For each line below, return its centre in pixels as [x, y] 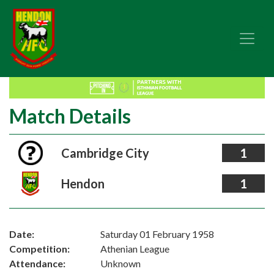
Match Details [70, 116]
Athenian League [135, 249]
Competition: [39, 249]
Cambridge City [105, 153]
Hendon [83, 183]
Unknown [121, 263]
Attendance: [37, 263]
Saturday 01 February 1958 [157, 234]
